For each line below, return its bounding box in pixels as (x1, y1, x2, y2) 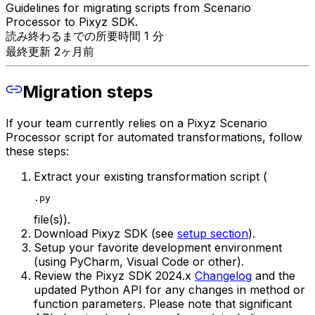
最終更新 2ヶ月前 (6, 44, 94, 58)
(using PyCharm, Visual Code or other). (34, 254, 244, 269)
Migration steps (22, 81, 153, 102)
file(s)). (34, 212, 70, 226)
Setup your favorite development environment (34, 240, 282, 255)
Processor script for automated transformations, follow (6, 129, 302, 144)
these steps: (6, 143, 69, 158)
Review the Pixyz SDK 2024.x (34, 268, 195, 283)
